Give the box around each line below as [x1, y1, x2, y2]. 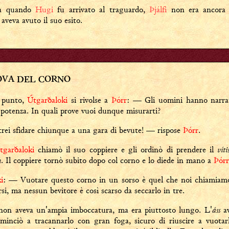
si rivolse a [67, 95, 112, 105]
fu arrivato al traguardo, [53, 4, 150, 15]
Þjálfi [149, 4, 167, 15]
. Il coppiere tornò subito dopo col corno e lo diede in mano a [1, 155, 214, 166]
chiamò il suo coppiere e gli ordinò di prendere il [34, 144, 218, 155]
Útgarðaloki [27, 95, 68, 105]
